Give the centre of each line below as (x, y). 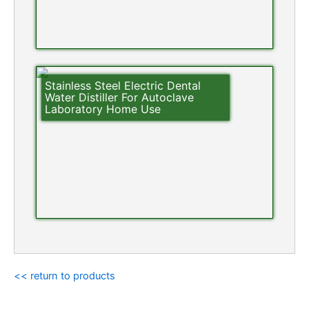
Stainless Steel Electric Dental (122, 86)
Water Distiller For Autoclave (119, 98)
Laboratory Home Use (102, 109)
